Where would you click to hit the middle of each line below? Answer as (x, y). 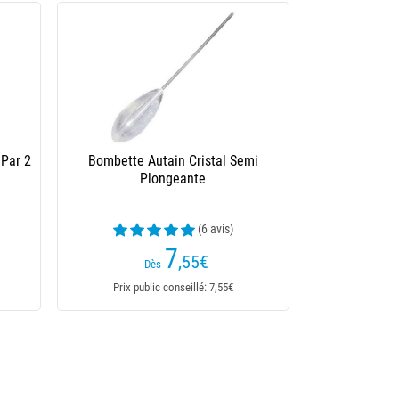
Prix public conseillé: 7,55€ (173, 287)
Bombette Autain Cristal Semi (173, 161)
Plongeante (173, 179)
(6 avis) (215, 229)
